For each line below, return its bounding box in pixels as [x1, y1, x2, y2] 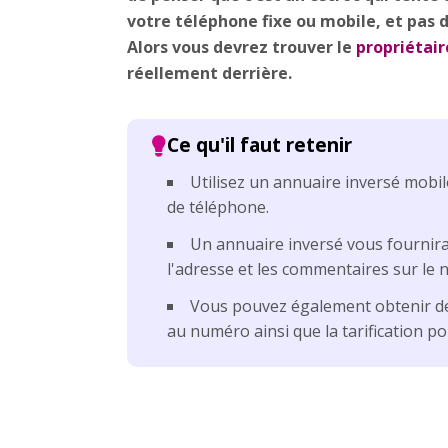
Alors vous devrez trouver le [127, 35, 356, 58]
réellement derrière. [127, 61, 292, 84]
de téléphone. [167, 195, 269, 218]
